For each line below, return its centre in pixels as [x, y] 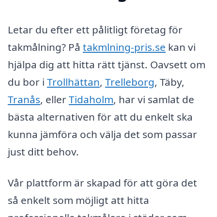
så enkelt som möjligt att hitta [78, 200]
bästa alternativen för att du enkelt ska [100, 117]
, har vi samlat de [154, 100]
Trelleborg [130, 82]
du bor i [27, 82]
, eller [54, 100]
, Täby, [170, 82]
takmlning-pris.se [124, 47]
